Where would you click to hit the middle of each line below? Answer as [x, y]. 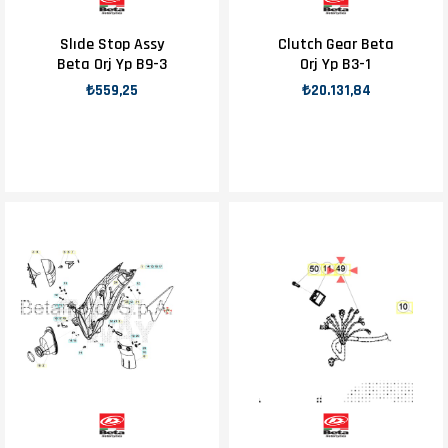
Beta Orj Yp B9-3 [111, 64]
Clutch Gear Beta [335, 44]
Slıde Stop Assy [111, 44]
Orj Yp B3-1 [336, 64]
